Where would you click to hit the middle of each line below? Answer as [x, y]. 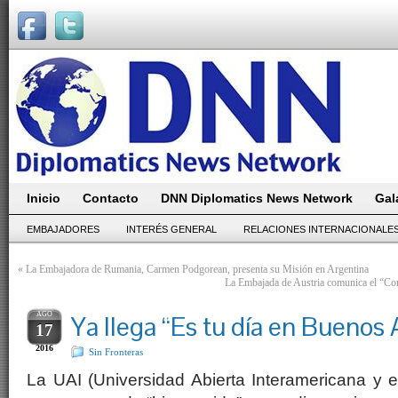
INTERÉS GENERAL [171, 229]
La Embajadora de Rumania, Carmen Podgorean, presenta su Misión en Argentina [197, 269]
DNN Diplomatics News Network [257, 198]
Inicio [44, 198]
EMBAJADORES [63, 229]
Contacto [111, 198]
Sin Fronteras [116, 352]
